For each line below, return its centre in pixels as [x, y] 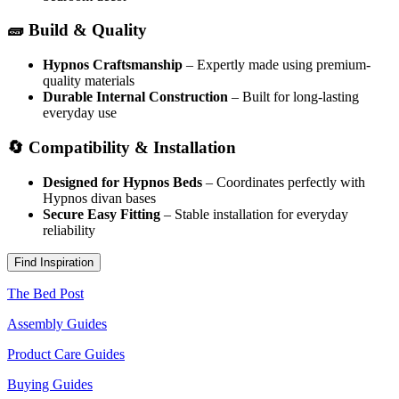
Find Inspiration [54, 262]
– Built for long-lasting [293, 97]
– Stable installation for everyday [254, 214]
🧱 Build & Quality [77, 30]
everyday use [80, 113]
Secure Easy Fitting [102, 214]
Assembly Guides [57, 323]
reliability [69, 230]
